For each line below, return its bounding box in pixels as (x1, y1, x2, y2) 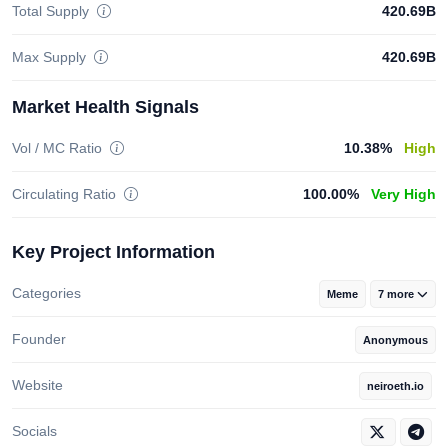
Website (12, 377, 63, 394)
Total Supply (12, 3, 93, 20)
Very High (371, 186, 436, 203)
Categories (12, 285, 81, 302)
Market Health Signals (12, 97, 199, 118)
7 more (378, 288, 414, 301)
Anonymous (363, 334, 428, 347)
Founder (12, 331, 66, 348)
